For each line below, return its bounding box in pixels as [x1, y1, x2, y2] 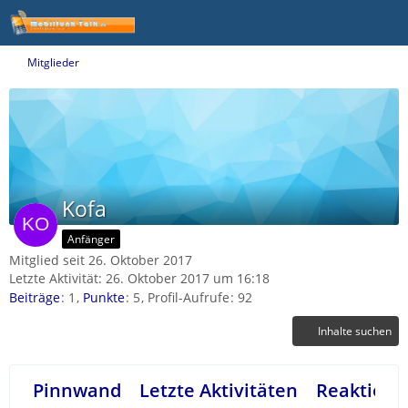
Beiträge [9, 289, 60, 307]
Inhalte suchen [318, 323, 392, 340]
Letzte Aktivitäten [139, 378, 298, 403]
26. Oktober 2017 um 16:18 [106, 270, 270, 287]
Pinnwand [33, 378, 121, 403]
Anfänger [67, 231, 115, 247]
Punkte [83, 289, 125, 307]
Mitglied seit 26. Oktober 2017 [9, 251, 192, 269]
